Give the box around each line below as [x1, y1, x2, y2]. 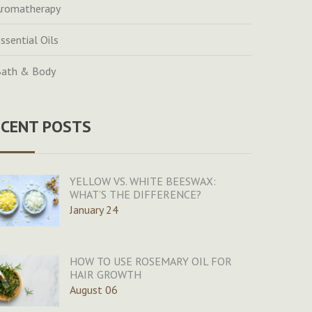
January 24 [69, 203, 118, 217]
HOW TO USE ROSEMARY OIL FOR [69, 254, 232, 269]
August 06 [69, 283, 118, 297]
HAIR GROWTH [69, 267, 141, 282]
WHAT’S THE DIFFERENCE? [69, 187, 201, 202]
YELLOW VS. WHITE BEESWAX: [69, 174, 216, 189]
